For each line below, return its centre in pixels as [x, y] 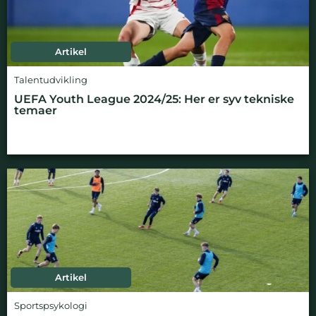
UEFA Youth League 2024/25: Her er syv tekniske [154, 99]
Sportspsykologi [51, 305]
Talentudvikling [51, 80]
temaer [36, 110]
